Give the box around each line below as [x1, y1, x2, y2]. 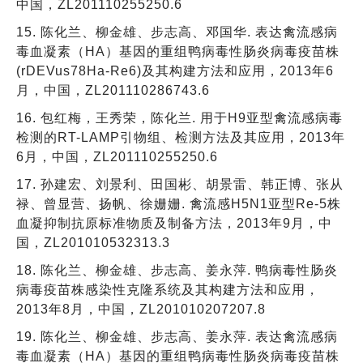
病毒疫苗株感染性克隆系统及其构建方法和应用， [16, 282, 319, 297]
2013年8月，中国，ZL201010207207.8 [16, 301, 266, 316]
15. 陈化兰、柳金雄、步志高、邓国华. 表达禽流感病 [16, 24, 338, 39]
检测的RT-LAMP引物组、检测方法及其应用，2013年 [16, 130, 345, 144]
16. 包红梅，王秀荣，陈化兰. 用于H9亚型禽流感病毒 [16, 110, 343, 125]
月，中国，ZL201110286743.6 [16, 83, 210, 97]
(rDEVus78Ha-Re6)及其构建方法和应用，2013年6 [16, 63, 334, 78]
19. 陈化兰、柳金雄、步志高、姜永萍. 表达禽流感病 [16, 329, 338, 344]
